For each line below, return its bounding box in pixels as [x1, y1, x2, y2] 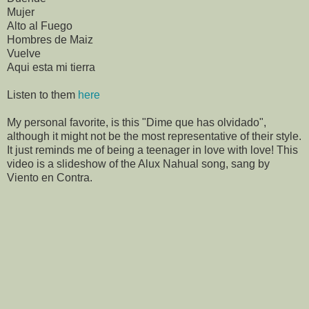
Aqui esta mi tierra [7, 61, 95, 74]
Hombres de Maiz [7, 34, 93, 46]
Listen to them [7, 89, 78, 101]
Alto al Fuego [7, 20, 72, 32]
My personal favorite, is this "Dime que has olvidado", [7, 117, 266, 129]
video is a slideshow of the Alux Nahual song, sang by [7, 158, 270, 170]
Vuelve [7, 48, 41, 60]
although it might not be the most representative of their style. [7, 130, 301, 143]
